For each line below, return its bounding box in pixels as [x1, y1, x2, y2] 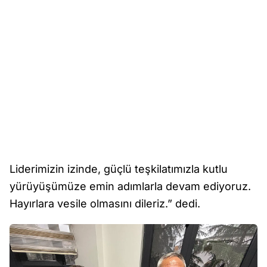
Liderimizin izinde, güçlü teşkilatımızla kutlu [10, 163, 228, 175]
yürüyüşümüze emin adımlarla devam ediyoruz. [10, 180, 251, 193]
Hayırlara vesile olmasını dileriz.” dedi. [10, 197, 200, 210]
